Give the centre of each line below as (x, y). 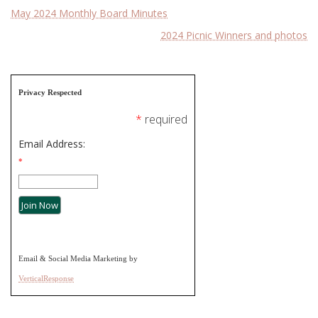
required (166, 119)
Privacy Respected (50, 92)
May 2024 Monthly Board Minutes (89, 13)
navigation (59, 44)
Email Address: (52, 143)
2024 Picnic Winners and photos (234, 35)
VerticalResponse (46, 278)
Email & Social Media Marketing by (78, 258)
